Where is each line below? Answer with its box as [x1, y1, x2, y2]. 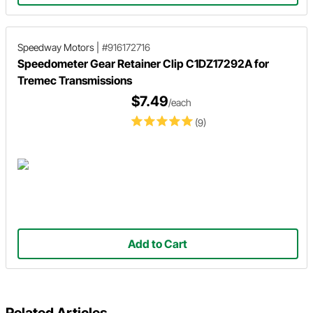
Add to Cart [128, 237, 188, 251]
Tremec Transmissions [17, 73, 132, 87]
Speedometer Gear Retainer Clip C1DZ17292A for [17, 57, 269, 71]
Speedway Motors [17, 41, 94, 53]
